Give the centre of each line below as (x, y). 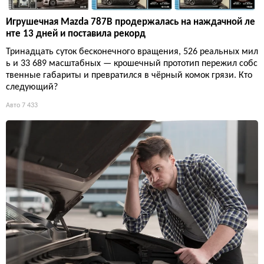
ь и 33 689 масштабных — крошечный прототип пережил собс (132, 64)
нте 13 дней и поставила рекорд (76, 34)
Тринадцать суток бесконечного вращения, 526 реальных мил (132, 52)
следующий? (32, 88)
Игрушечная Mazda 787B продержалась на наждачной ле (131, 22)
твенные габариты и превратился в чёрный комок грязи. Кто (129, 76)
